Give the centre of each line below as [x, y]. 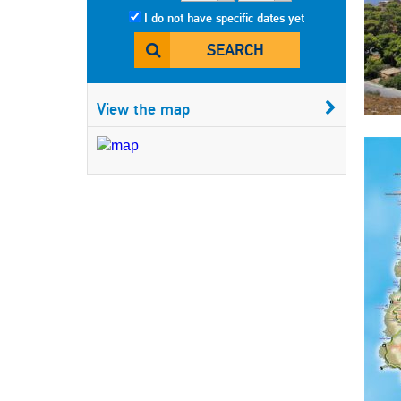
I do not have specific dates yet [224, 18]
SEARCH [235, 50]
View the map [143, 109]
